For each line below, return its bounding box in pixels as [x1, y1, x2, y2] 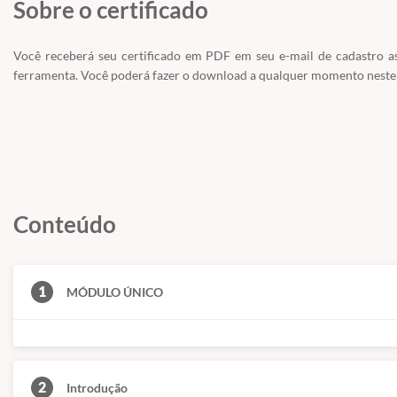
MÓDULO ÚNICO [66, 284, 163, 300]
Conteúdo [13, 210, 116, 238]
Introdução [66, 380, 128, 395]
